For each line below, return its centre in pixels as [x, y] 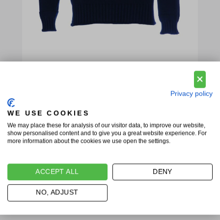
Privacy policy [192, 93]
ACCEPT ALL [57, 172]
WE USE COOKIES [48, 113]
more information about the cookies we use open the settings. [89, 141]
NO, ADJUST [57, 192]
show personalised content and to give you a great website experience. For [107, 133]
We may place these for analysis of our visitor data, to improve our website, [106, 125]
